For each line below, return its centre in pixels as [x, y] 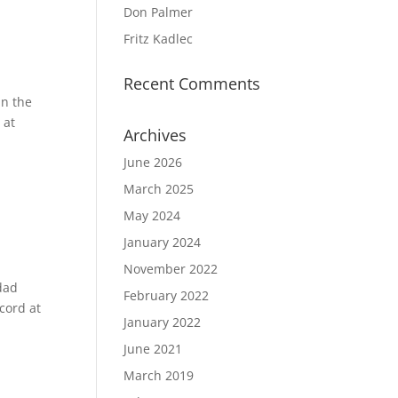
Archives [155, 135]
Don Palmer [159, 12]
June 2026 [153, 162]
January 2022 [163, 322]
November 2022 [171, 269]
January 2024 [163, 242]
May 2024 [152, 215]
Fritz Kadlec [159, 39]
